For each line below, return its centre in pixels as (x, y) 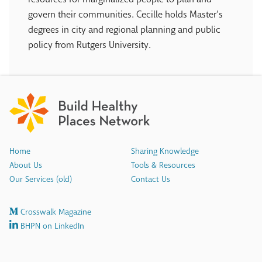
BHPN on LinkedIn (51, 226)
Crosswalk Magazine (55, 212)
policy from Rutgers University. (89, 45)
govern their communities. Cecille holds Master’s (125, 15)
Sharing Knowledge (165, 151)
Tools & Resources (163, 166)
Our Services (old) (41, 180)
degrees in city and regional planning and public (124, 30)
